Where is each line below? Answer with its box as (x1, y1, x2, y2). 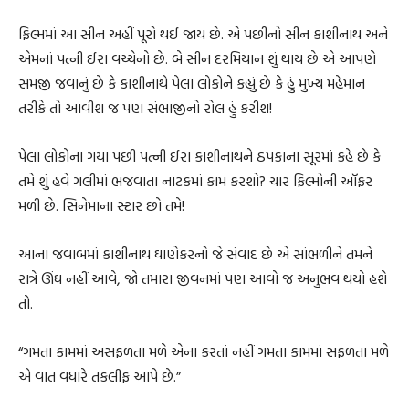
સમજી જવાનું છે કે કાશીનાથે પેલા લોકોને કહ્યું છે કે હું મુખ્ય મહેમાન (18, 71, 365, 94)
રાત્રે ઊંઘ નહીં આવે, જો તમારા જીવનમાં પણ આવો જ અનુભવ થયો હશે (18, 267, 387, 289)
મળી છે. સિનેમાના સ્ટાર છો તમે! (18, 194, 184, 216)
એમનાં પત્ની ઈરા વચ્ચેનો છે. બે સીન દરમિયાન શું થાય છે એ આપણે (18, 47, 376, 69)
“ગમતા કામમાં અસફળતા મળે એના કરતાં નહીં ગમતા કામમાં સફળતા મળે (18, 340, 389, 362)
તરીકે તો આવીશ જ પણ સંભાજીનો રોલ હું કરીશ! (18, 96, 272, 119)
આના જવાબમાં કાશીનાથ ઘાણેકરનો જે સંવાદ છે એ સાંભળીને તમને (18, 242, 372, 265)
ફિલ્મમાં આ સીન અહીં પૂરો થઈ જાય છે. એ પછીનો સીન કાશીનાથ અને (18, 22, 388, 45)
